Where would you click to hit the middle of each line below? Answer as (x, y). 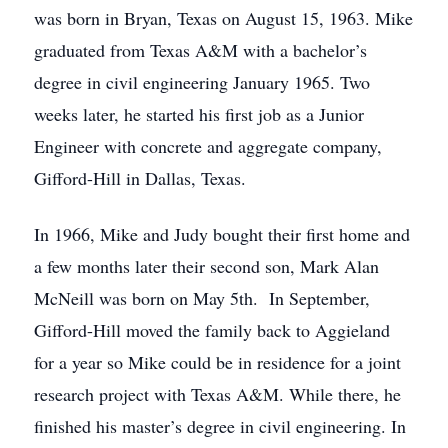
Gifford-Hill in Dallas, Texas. (140, 178)
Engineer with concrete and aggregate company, (208, 146)
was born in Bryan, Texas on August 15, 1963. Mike (223, 18)
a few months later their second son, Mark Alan (206, 266)
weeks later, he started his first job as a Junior (199, 114)
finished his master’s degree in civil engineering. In (220, 426)
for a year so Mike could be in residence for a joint (217, 362)
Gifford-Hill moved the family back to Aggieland (212, 330)
